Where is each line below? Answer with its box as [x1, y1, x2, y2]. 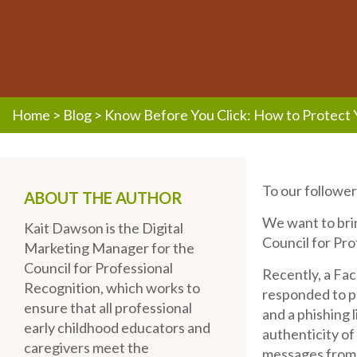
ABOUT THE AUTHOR [24, 188, 182, 207]
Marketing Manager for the [24, 239, 194, 257]
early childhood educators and [24, 319, 210, 336]
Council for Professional [24, 259, 173, 277]
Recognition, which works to [24, 279, 200, 296]
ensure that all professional [24, 299, 192, 316]
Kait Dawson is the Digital [24, 219, 183, 237]
